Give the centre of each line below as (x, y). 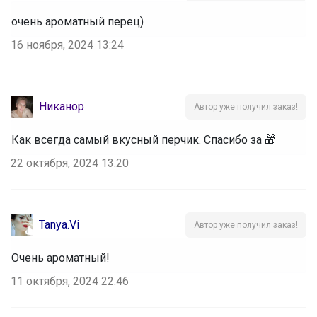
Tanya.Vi (59, 224)
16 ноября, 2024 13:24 (67, 45)
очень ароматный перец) (77, 21)
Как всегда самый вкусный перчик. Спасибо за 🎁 (144, 139)
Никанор (62, 106)
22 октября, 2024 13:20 (70, 163)
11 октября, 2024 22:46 (70, 281)
